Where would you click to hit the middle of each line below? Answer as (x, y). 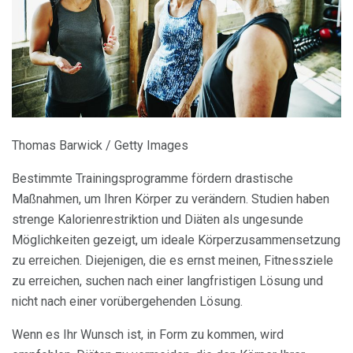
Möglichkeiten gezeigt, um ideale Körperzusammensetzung (176, 240)
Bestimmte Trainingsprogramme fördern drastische (152, 179)
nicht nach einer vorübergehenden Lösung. (127, 302)
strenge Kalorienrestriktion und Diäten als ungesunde (158, 220)
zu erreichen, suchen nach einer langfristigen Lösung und (167, 281)
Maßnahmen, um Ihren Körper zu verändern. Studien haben (171, 199)
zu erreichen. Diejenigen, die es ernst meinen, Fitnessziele (173, 261)
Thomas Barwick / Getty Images (100, 146)
